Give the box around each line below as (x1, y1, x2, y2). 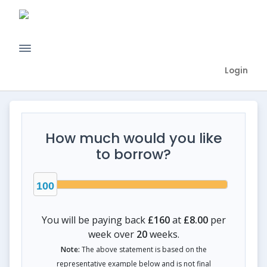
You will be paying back (41, 213, 148, 226)
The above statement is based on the (79, 244, 207, 254)
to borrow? (96, 144, 171, 164)
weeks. (147, 227, 179, 241)
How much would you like (45, 128, 222, 148)
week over (88, 227, 136, 241)
